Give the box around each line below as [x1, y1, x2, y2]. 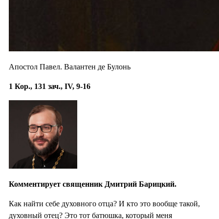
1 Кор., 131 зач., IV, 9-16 [9, 82, 90, 91]
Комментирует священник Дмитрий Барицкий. [9, 180, 176, 189]
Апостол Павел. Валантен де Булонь [9, 63, 131, 71]
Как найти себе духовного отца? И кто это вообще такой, [9, 199, 200, 208]
